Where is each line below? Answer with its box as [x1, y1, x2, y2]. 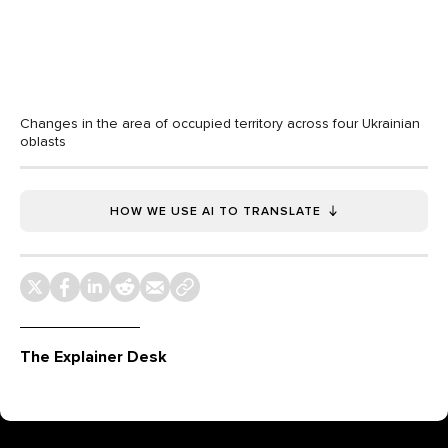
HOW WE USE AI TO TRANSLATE [109, 203, 321, 218]
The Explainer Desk [20, 346, 167, 367]
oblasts [20, 132, 66, 150]
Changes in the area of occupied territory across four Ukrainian [20, 114, 420, 132]
